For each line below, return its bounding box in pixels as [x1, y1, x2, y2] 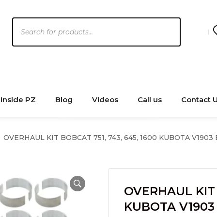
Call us [138, 95, 162, 104]
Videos [92, 95, 118, 104]
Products [11, 18, 48, 28]
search [11, 32, 37, 42]
